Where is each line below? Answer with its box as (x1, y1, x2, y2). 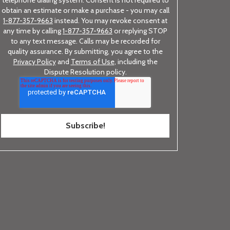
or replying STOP (112, 26, 167, 35)
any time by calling (3, 26, 63, 35)
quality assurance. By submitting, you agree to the (8, 47, 163, 56)
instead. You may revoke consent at (53, 16, 167, 25)
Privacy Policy (13, 57, 56, 66)
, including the (114, 57, 158, 66)
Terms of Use (70, 57, 114, 66)
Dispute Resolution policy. (44, 67, 127, 76)
